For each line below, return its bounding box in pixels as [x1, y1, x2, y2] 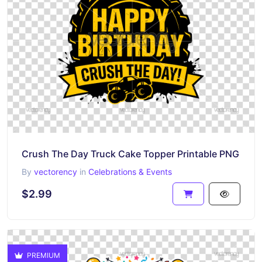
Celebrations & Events [88, 166, 172, 177]
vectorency [34, 166, 77, 177]
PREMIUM [25, 250, 60, 260]
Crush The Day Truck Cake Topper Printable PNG [22, 147, 239, 160]
